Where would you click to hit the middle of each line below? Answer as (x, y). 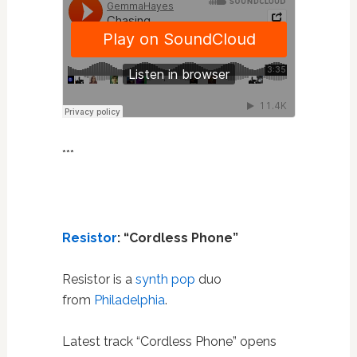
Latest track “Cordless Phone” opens (169, 341)
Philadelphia (129, 300)
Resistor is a (98, 279)
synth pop (165, 279)
